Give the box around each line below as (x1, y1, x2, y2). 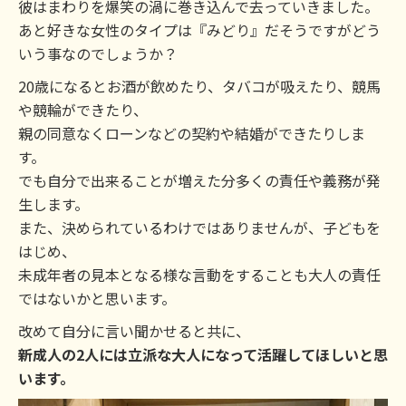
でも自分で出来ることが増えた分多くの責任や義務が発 (18, 169, 381, 191)
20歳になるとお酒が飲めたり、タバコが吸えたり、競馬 (18, 75, 381, 97)
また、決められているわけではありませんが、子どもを (18, 217, 381, 238)
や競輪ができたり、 (18, 99, 148, 121)
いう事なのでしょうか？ (18, 43, 178, 64)
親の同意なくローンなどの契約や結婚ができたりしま (18, 122, 365, 144)
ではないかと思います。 (18, 287, 176, 309)
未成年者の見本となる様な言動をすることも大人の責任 (18, 264, 381, 285)
